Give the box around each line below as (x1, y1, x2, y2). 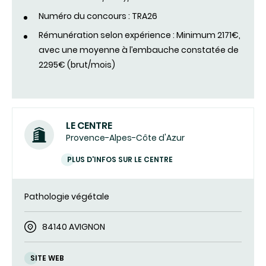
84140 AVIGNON (42, 221, 105, 233)
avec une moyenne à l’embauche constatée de (39, 44, 239, 56)
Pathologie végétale (24, 191, 109, 203)
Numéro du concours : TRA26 (39, 10, 157, 23)
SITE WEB (30, 253, 64, 264)
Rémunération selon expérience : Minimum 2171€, (39, 29, 240, 42)
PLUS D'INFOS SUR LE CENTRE (67, 154, 173, 165)
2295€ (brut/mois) (39, 59, 115, 71)
